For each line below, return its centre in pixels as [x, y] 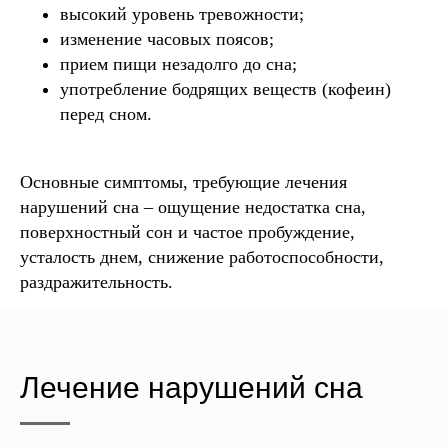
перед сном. [106, 113]
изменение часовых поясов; [167, 38]
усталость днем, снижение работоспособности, [202, 256]
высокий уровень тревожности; [182, 13]
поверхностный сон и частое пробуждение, [187, 231]
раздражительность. [96, 281]
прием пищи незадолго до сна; [178, 63]
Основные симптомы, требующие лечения [183, 181]
